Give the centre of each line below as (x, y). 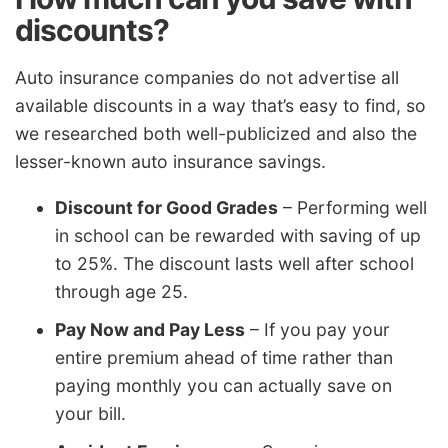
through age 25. (121, 291)
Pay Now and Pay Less (150, 329)
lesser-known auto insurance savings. (170, 162)
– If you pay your (317, 329)
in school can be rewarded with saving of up (238, 235)
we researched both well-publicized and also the (216, 134)
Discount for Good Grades (166, 207)
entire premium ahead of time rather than (224, 357)
